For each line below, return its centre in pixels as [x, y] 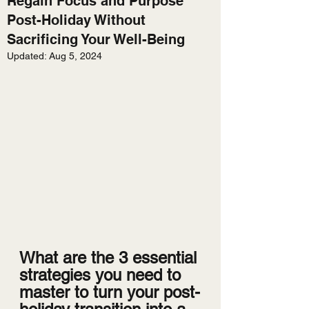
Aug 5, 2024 [76, 56]
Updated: [28, 56]
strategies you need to [102, 275]
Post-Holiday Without [76, 20]
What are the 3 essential [110, 258]
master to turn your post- [110, 292]
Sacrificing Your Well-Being [96, 39]
